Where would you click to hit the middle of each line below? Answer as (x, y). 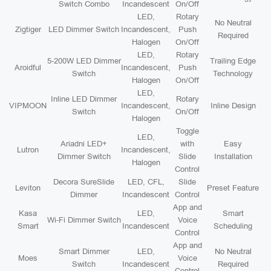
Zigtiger (28, 29)
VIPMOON (28, 106)
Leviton (28, 188)
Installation (233, 156)
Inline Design (233, 106)
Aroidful (28, 67)
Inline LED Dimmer (84, 99)
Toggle (187, 131)
